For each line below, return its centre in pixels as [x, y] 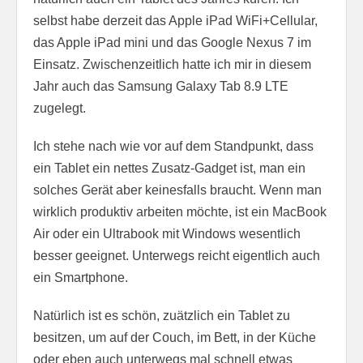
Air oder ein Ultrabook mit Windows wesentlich [167, 234]
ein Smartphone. [81, 278]
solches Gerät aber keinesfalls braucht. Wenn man [177, 190]
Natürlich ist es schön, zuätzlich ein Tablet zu [162, 316]
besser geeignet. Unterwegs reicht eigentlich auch [177, 256]
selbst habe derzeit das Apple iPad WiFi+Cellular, [175, 21]
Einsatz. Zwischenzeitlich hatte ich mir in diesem [172, 65]
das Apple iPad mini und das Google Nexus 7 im [172, 43]
